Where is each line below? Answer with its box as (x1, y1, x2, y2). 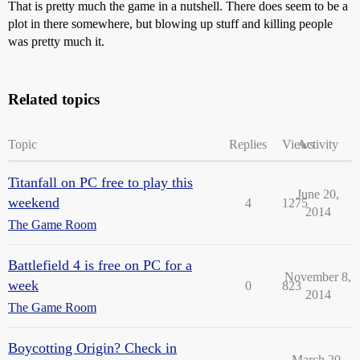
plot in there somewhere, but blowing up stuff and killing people (8, 16, 333, 31)
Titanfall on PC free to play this (8, 174, 193, 190)
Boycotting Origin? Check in (8, 339, 177, 356)
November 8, (284, 269, 351, 284)
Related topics (8, 90, 100, 108)
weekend (8, 194, 59, 211)
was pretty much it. (8, 34, 104, 48)
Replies (229, 137, 267, 151)
